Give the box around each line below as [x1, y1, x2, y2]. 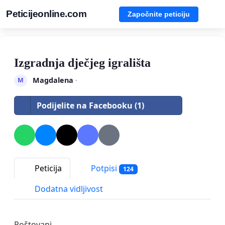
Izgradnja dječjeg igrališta [14, 56, 151, 69]
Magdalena [32, 75, 73, 85]
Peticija [33, 162, 62, 174]
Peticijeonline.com [6, 9, 86, 19]
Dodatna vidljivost [33, 183, 103, 195]
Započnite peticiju [128, 10, 190, 18]
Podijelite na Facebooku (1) [37, 99, 144, 111]
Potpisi [89, 162, 119, 174]
